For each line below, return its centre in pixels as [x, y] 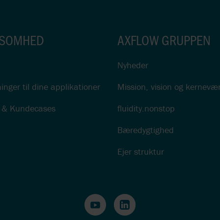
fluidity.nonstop [146, 108]
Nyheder [133, 65]
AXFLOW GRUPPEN [164, 40]
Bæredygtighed [146, 130]
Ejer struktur [141, 151]
